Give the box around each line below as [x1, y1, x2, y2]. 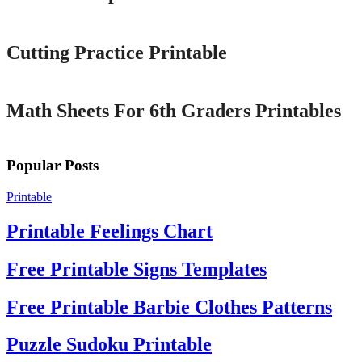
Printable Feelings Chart [6, 220, 213, 242]
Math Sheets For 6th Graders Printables [6, 100, 341, 122]
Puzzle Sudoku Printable [6, 334, 212, 356]
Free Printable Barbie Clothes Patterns [6, 296, 332, 318]
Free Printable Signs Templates [6, 258, 267, 280]
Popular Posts [6, 157, 99, 175]
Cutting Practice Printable [6, 41, 227, 63]
